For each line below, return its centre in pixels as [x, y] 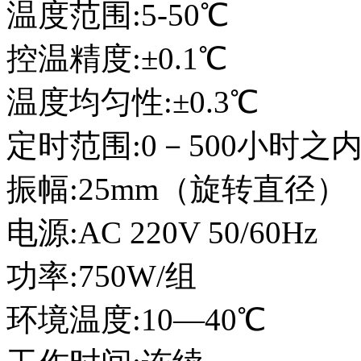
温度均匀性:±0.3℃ [133, 102]
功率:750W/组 [102, 276]
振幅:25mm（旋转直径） [177, 189]
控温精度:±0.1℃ [117, 59]
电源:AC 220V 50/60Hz [162, 233]
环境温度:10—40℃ [136, 320]
